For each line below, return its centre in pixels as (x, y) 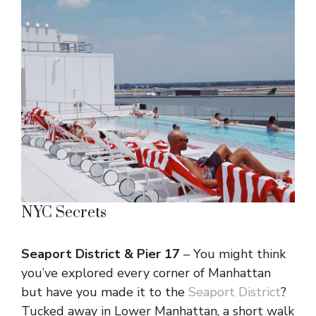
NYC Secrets (64, 212)
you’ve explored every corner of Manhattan (146, 273)
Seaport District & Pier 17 (101, 254)
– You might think (233, 254)
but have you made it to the (105, 292)
